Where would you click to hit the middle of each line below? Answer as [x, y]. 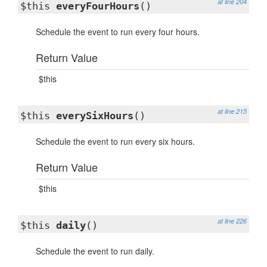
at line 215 [232, 111]
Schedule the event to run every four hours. [118, 32]
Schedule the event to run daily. [95, 251]
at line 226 [232, 221]
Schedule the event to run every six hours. [115, 141]
